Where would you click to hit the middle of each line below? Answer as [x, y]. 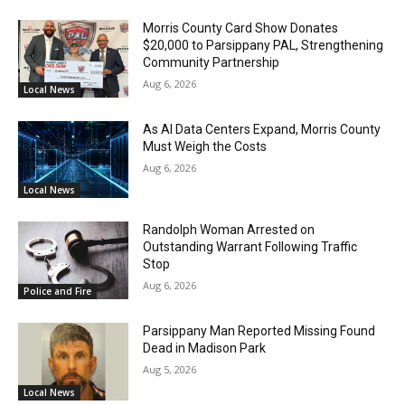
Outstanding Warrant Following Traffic [250, 247]
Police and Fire [57, 291]
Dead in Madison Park [205, 348]
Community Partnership [212, 62]
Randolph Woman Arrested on [229, 230]
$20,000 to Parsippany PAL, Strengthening [264, 45]
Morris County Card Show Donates [241, 28]
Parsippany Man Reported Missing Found [259, 330]
